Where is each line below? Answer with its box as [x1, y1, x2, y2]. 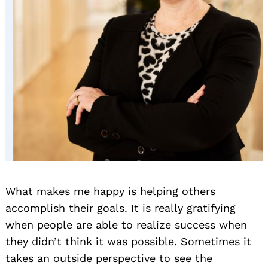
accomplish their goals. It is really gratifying [5, 202, 236, 215]
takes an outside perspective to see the [5, 252, 212, 265]
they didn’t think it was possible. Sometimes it [5, 235, 251, 248]
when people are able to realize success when [5, 218, 247, 232]
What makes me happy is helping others [5, 185, 215, 198]
